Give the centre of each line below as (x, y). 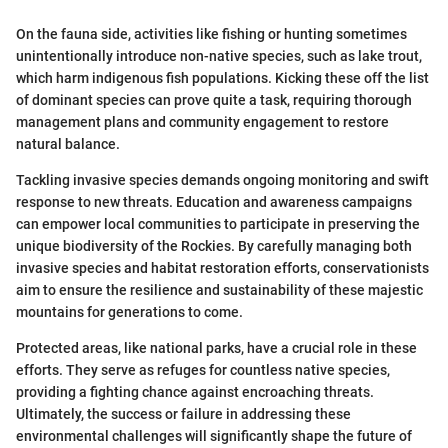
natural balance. (68, 143)
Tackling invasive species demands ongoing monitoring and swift (222, 179)
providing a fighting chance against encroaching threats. (195, 391)
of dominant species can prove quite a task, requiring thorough (214, 99)
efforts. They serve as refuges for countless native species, (203, 369)
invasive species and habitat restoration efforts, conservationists (222, 267)
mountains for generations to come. (129, 311)
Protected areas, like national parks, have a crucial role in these (216, 347)
